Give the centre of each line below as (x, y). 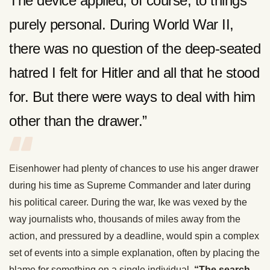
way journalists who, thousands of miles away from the (125, 219)
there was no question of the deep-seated (135, 48)
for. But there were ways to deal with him (132, 96)
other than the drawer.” (78, 121)
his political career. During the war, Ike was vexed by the (128, 202)
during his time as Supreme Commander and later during (130, 185)
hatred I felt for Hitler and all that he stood (134, 72)
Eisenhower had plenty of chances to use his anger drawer (134, 168)
